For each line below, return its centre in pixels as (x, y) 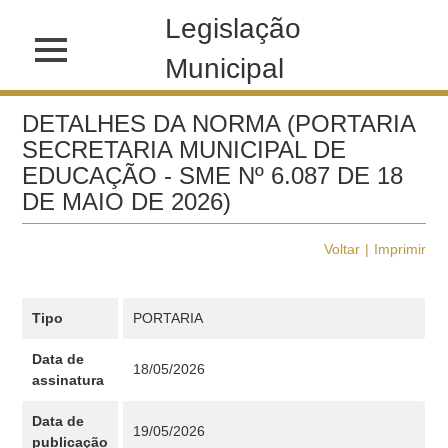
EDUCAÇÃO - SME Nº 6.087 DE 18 (213, 175)
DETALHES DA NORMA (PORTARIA (219, 123)
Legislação (233, 28)
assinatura (68, 380)
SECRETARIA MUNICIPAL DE (184, 149)
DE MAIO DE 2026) (127, 201)
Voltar (341, 249)
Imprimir (399, 249)
